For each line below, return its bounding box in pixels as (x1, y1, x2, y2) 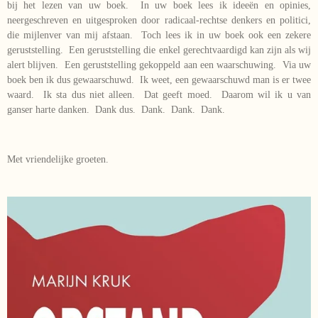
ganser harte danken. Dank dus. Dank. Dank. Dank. (7, 104, 225, 115)
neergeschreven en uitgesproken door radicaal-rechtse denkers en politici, (7, 14, 311, 26)
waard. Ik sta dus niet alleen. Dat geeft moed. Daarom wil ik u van (7, 89, 311, 100)
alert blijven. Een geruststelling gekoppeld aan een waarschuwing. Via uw (7, 59, 311, 70)
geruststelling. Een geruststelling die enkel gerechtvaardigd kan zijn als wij (7, 44, 311, 55)
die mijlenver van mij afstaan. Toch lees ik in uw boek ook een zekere (7, 29, 311, 40)
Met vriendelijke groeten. (7, 153, 109, 165)
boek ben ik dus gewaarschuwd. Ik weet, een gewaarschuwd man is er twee (7, 74, 311, 85)
